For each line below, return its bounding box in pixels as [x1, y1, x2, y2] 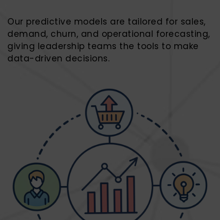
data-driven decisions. [7, 53, 110, 64]
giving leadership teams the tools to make [7, 40, 199, 52]
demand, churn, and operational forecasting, [7, 28, 210, 40]
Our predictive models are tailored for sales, [7, 16, 206, 27]
